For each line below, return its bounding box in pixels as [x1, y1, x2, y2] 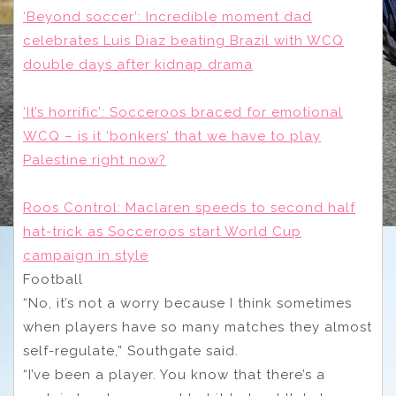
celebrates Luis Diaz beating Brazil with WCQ [23, 32, 344, 49]
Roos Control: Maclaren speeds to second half [23, 199, 355, 216]
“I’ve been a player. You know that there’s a [23, 366, 325, 383]
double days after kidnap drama [23, 56, 253, 72]
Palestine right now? [23, 151, 166, 168]
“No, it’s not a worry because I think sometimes [23, 294, 352, 311]
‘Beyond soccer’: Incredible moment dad [23, 8, 312, 25]
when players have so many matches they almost [23, 318, 372, 335]
